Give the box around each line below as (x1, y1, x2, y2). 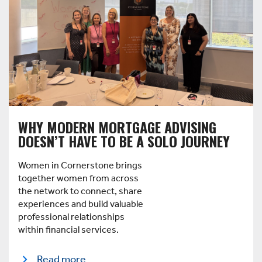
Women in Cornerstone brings (18, 156, 142, 175)
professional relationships (18, 208, 125, 226)
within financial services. (18, 220, 119, 239)
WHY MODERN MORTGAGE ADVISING (18, 116, 216, 137)
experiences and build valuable (18, 195, 143, 213)
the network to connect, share (18, 182, 142, 201)
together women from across (18, 169, 139, 188)
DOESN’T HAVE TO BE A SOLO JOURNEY (18, 130, 230, 151)
